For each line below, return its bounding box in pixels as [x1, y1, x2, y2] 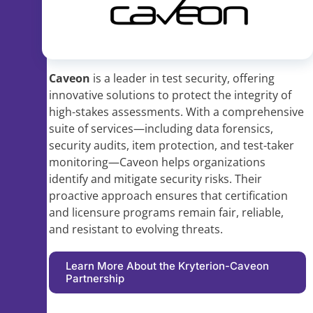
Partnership [66, 272, 124, 286]
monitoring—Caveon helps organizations [49, 154, 265, 170]
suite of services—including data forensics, [49, 121, 273, 137]
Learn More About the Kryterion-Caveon [66, 259, 269, 273]
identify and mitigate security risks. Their [49, 171, 262, 187]
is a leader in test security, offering [93, 71, 275, 87]
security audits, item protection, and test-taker [49, 138, 294, 154]
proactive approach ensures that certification [49, 188, 288, 204]
